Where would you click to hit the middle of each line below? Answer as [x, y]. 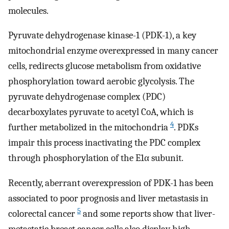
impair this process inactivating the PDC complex [104, 143]
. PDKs [186, 128]
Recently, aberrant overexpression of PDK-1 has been [111, 183]
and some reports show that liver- [148, 214]
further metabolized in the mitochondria [89, 128]
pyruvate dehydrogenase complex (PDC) [87, 97]
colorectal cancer [43, 214]
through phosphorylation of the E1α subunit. [96, 158]
